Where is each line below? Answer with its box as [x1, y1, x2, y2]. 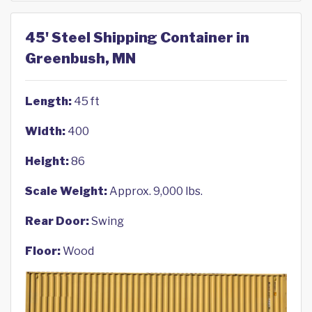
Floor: [25, 244, 61, 258]
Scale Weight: [25, 185, 107, 198]
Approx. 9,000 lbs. [107, 185, 203, 198]
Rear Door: [25, 214, 89, 228]
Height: [25, 155, 69, 169]
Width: [25, 125, 65, 139]
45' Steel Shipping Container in [25, 29, 249, 47]
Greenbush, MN [25, 50, 136, 68]
